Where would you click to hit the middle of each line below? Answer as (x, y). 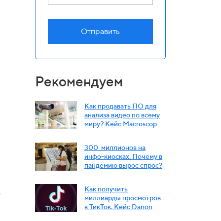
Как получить (106, 189)
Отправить (100, 31)
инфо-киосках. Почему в (123, 156)
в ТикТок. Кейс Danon (118, 206)
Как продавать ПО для (120, 106)
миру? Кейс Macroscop (121, 124)
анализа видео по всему (122, 115)
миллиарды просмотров (123, 198)
